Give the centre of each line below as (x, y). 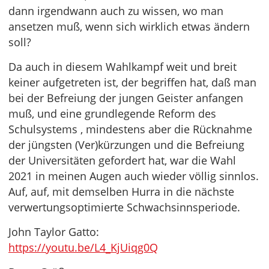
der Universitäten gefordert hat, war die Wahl (122, 160)
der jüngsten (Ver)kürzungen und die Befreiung (126, 145)
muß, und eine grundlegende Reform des (112, 113)
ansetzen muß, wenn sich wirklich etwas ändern (129, 26)
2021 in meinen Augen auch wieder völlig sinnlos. (134, 176)
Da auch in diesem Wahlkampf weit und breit (122, 67)
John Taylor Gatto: (54, 232)
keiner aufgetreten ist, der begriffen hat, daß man (132, 82)
